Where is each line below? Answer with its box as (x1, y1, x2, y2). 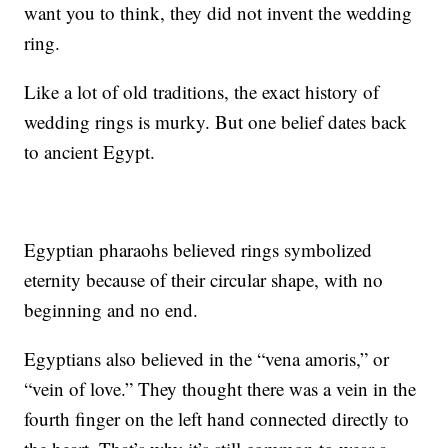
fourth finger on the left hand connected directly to (24, 405, 410, 431)
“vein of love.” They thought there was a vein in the (24, 375, 417, 401)
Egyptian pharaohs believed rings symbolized (24, 236, 373, 262)
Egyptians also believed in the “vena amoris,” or (24, 345, 390, 371)
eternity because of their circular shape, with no (24, 266, 384, 292)
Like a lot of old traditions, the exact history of (24, 78, 380, 104)
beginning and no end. (24, 296, 199, 322)
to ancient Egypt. (24, 138, 156, 164)
